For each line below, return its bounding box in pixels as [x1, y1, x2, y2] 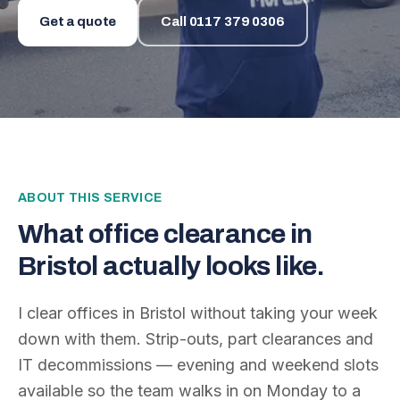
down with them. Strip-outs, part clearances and [18, 329, 373, 348]
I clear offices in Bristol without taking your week [18, 304, 378, 322]
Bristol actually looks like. [18, 252, 325, 280]
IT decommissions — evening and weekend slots [18, 355, 379, 374]
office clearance [88, 220, 286, 248]
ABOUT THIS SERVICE [18, 191, 162, 204]
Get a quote [39, 14, 117, 29]
